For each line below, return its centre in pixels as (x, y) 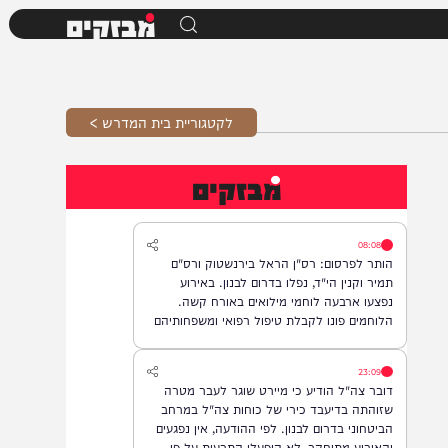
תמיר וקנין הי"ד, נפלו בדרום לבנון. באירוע (302, 297)
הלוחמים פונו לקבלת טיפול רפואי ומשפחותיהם (288, 338)
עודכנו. (395, 358)
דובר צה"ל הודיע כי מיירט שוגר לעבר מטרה (293, 411)
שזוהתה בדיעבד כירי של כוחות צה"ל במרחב (292, 431)
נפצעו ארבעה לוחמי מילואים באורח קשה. (301, 317)
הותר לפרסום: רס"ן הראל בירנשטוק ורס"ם (297, 277)
